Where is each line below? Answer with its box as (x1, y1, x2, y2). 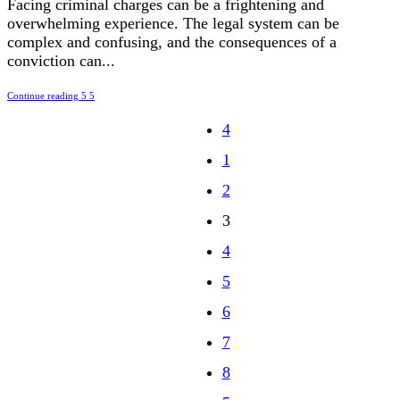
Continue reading (7, 90, 79, 102)
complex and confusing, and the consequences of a (7, 33, 337, 52)
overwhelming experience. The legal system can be (7, 14, 339, 33)
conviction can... (7, 52, 115, 71)
